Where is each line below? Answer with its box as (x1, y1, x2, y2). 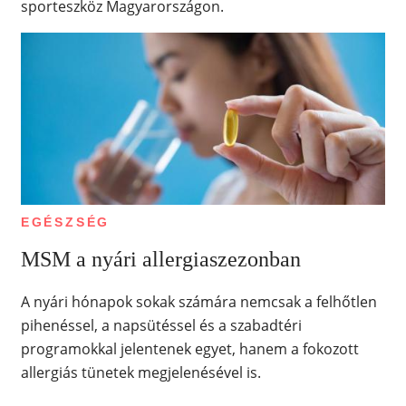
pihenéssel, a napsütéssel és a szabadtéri (20, 314, 302, 335)
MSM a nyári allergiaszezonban (20, 246, 301, 271)
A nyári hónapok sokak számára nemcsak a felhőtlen (20, 291, 377, 312)
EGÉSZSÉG (20, 215, 111, 230)
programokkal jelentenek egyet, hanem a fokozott (20, 338, 359, 359)
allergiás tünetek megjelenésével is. (20, 362, 261, 382)
